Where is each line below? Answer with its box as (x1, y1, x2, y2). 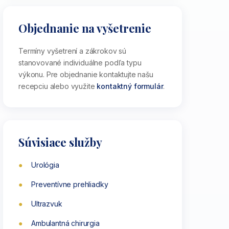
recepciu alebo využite (18, 82, 97, 90)
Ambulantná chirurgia (31, 219, 100, 227)
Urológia (31, 161, 59, 169)
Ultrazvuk (31, 199, 62, 208)
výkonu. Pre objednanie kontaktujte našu (18, 70, 153, 79)
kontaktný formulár (97, 82, 164, 90)
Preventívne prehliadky (31, 180, 108, 189)
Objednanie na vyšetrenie (18, 20, 151, 36)
